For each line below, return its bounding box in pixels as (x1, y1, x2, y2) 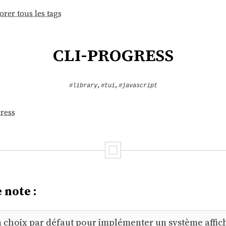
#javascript (118, 82, 157, 89)
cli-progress (52, 40, 174, 68)
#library (69, 82, 97, 89)
